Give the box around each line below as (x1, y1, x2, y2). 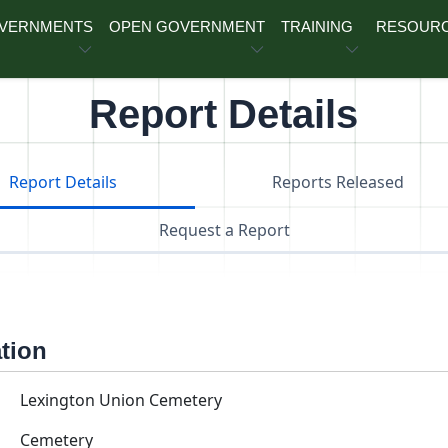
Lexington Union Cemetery (20, 389, 222, 411)
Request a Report (158, 219, 290, 241)
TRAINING (281, 18, 354, 35)
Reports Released (272, 171, 405, 193)
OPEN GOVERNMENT (109, 18, 266, 35)
